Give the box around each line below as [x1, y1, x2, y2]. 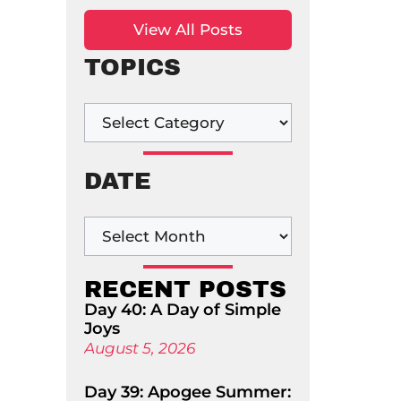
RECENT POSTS [83, 277, 286, 302]
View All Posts [132, 21, 243, 38]
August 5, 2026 [83, 339, 195, 357]
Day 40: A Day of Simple [83, 300, 281, 320]
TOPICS [83, 55, 181, 80]
